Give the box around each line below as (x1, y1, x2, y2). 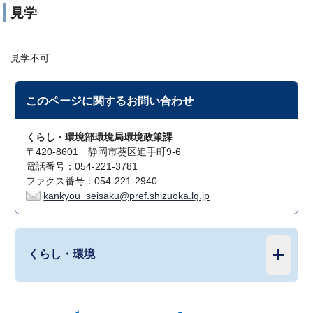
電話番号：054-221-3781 (26, 161, 138, 172)
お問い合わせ (126, 94, 194, 107)
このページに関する (26, 94, 127, 107)
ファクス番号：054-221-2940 (26, 175, 158, 187)
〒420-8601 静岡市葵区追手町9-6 (26, 146, 182, 157)
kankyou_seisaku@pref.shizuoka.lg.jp (43, 190, 210, 201)
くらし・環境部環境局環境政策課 (26, 131, 173, 143)
